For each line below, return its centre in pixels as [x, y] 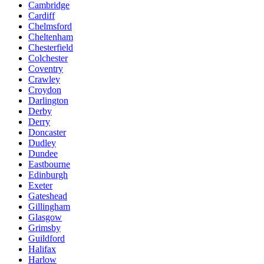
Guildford [47, 239]
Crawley [44, 80]
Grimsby [44, 228]
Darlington [48, 101]
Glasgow [45, 217]
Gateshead [48, 196]
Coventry [46, 69]
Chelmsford [50, 27]
